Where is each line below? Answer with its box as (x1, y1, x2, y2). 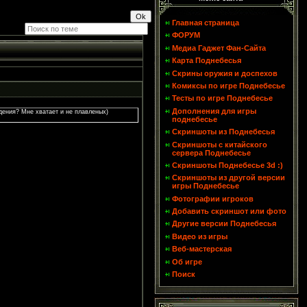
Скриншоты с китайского (172, 140, 267, 149)
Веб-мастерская (172, 245, 232, 254)
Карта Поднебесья (172, 56, 241, 65)
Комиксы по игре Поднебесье (172, 81, 285, 90)
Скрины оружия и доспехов (172, 69, 278, 77)
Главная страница (172, 19, 239, 27)
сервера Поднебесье (172, 148, 251, 157)
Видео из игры (172, 232, 228, 241)
